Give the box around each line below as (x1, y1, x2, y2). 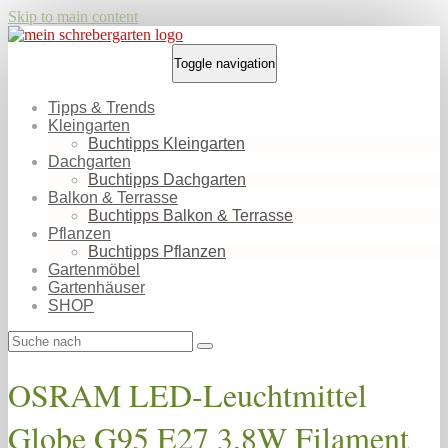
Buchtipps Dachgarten (88, 171, 246, 188)
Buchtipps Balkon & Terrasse (88, 207, 293, 224)
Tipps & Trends (48, 99, 155, 116)
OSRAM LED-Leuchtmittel (8, 373, 367, 417)
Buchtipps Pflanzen (88, 243, 226, 260)
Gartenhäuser (48, 279, 145, 296)
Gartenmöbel (48, 261, 140, 278)
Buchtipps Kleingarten (88, 135, 245, 152)
